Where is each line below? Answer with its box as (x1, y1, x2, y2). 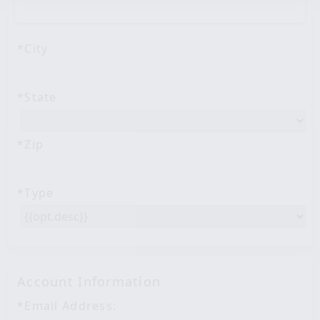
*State (17, 89, 57, 105)
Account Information (17, 273, 161, 290)
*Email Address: (17, 298, 117, 314)
